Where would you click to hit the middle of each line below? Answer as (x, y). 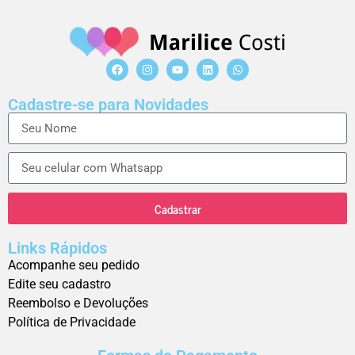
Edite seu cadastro (59, 284)
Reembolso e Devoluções (78, 303)
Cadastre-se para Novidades (108, 105)
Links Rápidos (57, 248)
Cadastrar (177, 208)
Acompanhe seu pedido (74, 265)
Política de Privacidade (72, 323)
